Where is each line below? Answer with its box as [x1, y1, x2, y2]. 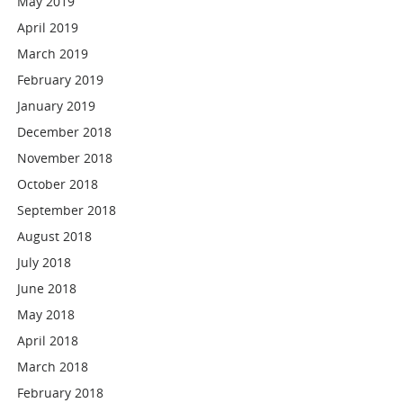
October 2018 [17, 175, 99, 193]
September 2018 [17, 201, 117, 219]
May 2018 [17, 306, 76, 323]
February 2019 [17, 71, 104, 88]
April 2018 [17, 332, 79, 349]
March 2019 [17, 45, 89, 62]
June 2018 [17, 280, 77, 297]
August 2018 [17, 228, 93, 245]
